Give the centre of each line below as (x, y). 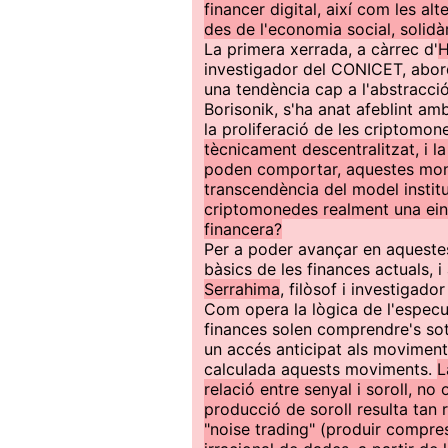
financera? (243, 229)
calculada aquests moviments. (320, 369)
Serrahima (242, 289)
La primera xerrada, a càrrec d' (321, 49)
